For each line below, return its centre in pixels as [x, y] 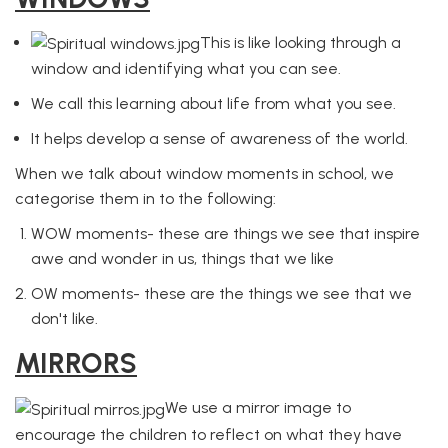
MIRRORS [76, 363]
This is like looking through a [300, 42]
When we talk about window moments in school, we [204, 173]
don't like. [64, 318]
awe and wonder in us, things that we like [182, 258]
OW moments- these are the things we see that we [221, 293]
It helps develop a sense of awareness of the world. [219, 138]
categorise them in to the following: [145, 198]
